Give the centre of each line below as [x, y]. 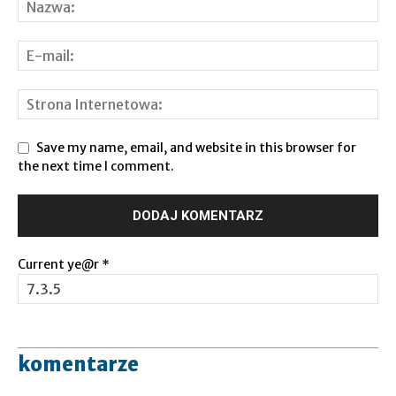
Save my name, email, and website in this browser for [196, 147]
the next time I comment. [96, 167]
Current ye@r [60, 265]
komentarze [78, 365]
